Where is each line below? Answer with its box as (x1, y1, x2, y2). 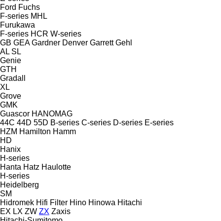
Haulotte (41, 162, 71, 171)
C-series (81, 118, 111, 127)
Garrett (90, 38, 113, 47)
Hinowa (88, 198, 115, 207)
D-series (113, 118, 143, 127)
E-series (145, 118, 174, 127)
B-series (50, 118, 79, 127)
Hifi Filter (36, 198, 68, 207)
